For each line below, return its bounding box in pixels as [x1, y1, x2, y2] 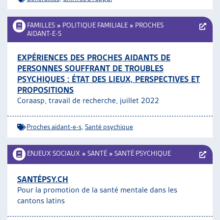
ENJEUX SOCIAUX [27, 149, 80, 157]
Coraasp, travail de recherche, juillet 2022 [17, 96, 159, 105]
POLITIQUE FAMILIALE [62, 21, 128, 29]
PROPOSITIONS [17, 85, 74, 95]
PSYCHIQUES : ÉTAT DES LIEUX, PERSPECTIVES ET [17, 74, 200, 84]
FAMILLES [27, 21, 55, 29]
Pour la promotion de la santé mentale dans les [17, 185, 177, 194]
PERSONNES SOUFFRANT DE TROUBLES [17, 63, 164, 73]
